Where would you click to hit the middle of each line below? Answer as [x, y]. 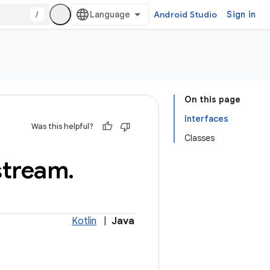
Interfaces [206, 119]
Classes [199, 138]
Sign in [241, 14]
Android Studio [185, 14]
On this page [212, 99]
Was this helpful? [62, 126]
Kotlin [84, 221]
